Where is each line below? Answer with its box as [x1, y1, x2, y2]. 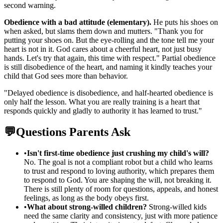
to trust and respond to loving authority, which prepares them [24, 167, 214, 176]
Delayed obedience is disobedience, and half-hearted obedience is [7, 89, 213, 98]
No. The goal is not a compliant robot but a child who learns [24, 158, 213, 167]
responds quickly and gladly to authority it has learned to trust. [4, 107, 199, 115]
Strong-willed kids [147, 203, 207, 212]
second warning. [4, 1, 56, 10]
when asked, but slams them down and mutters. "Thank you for [4, 27, 203, 36]
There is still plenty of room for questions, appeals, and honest [24, 185, 218, 194]
